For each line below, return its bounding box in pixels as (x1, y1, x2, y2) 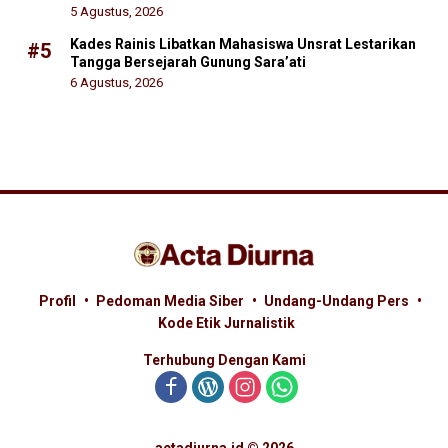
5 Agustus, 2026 (70, 4, 163, 20)
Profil (38, 293, 76, 310)
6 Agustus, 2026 (70, 75, 163, 91)
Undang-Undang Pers (263, 293, 409, 310)
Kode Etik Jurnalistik (157, 315, 295, 332)
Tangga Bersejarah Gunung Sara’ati (70, 54, 306, 71)
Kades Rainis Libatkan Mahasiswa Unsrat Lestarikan (70, 36, 416, 53)
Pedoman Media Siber (95, 293, 244, 310)
